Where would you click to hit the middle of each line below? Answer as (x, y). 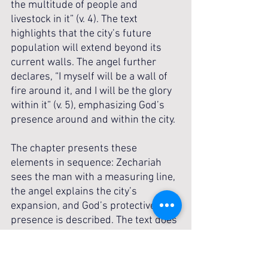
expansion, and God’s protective (84, 206)
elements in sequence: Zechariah (87, 163)
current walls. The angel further (85, 63)
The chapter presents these (75, 149)
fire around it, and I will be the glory (92, 91)
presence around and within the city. (94, 120)
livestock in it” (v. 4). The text (75, 19)
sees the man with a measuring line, (94, 177)
